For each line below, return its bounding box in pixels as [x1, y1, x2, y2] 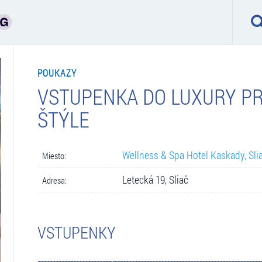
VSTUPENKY [37, 221, 115, 243]
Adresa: [42, 174, 67, 186]
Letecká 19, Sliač [122, 173, 188, 187]
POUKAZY [37, 66, 77, 79]
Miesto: [42, 149, 66, 161]
